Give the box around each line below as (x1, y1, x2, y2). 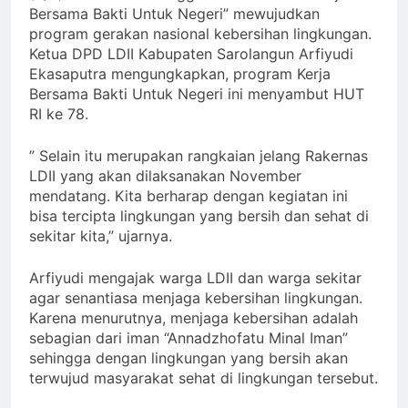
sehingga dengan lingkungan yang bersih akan (29, 348, 348, 367)
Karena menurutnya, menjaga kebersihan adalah (29, 308, 358, 327)
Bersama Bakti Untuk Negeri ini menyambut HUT (29, 84, 364, 103)
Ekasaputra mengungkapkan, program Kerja (29, 64, 331, 83)
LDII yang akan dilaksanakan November (29, 166, 301, 185)
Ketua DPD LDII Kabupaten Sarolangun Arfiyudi (29, 44, 353, 63)
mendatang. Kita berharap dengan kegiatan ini (29, 186, 348, 205)
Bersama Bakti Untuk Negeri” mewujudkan (29, 4, 320, 23)
